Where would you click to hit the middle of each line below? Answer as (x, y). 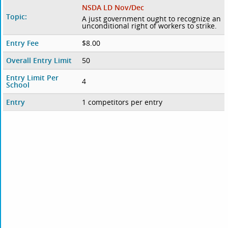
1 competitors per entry (122, 102)
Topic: (17, 17)
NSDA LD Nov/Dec (113, 8)
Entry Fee (23, 43)
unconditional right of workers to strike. (149, 26)
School (18, 85)
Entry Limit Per (33, 78)
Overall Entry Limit (39, 61)
